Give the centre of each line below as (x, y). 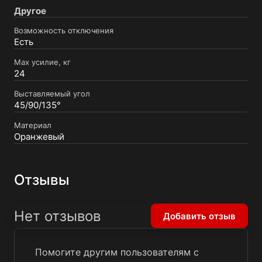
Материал (33, 125)
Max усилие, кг (42, 62)
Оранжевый (39, 137)
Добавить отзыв (199, 216)
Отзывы (42, 180)
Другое (30, 11)
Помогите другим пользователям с (117, 252)
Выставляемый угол (52, 93)
